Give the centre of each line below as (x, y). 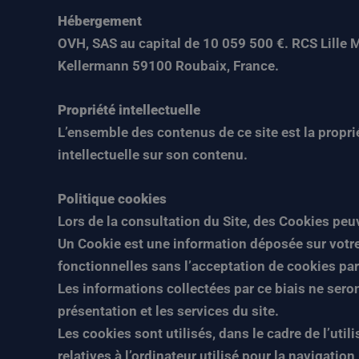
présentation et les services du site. (168, 311)
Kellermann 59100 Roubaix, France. (168, 65)
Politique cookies (112, 199)
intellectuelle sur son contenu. (153, 155)
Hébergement (100, 20)
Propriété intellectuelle (129, 110)
